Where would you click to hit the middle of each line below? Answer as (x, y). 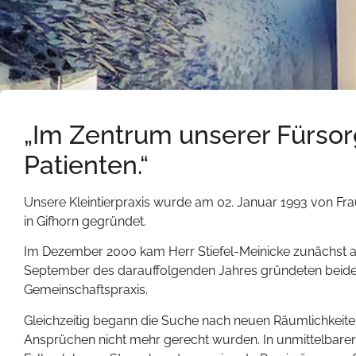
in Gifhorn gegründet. (85, 221)
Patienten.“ (86, 165)
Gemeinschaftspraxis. (86, 290)
